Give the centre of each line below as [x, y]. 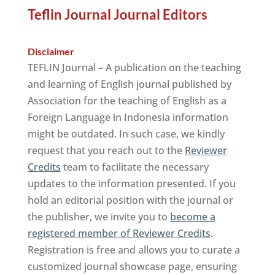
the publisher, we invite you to [99, 217]
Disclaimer [51, 51]
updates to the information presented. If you [131, 184]
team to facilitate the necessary [134, 167]
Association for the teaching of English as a [127, 101]
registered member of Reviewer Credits [119, 233]
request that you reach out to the [106, 150]
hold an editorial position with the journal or [130, 200]
